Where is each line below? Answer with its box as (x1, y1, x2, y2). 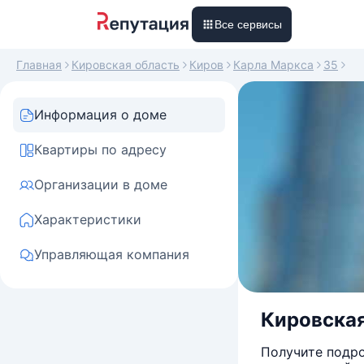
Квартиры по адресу (34, 141, 167, 158)
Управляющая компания (34, 246, 189, 262)
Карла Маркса (233, 58, 314, 71)
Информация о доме (34, 106, 167, 123)
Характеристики (34, 211, 141, 227)
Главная (16, 58, 62, 71)
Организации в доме (34, 176, 167, 193)
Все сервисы (214, 18, 282, 31)
